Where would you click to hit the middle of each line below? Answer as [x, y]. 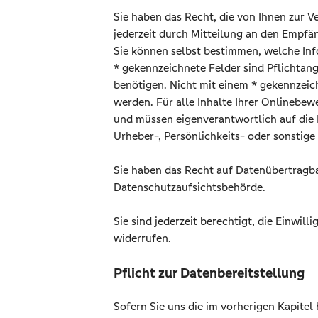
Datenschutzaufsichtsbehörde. [190, 187]
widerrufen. [142, 238]
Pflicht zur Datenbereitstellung [209, 273]
